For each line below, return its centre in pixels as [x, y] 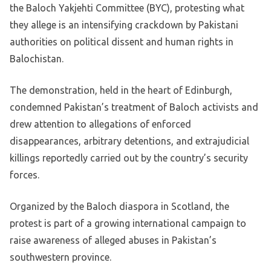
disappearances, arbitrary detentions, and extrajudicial [129, 141]
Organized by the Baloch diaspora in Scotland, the [119, 206]
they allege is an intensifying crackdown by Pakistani [124, 24]
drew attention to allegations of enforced [100, 124]
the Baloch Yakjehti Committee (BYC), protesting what [127, 8]
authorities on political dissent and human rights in [122, 41]
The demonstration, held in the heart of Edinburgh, [121, 90]
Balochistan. [37, 58]
